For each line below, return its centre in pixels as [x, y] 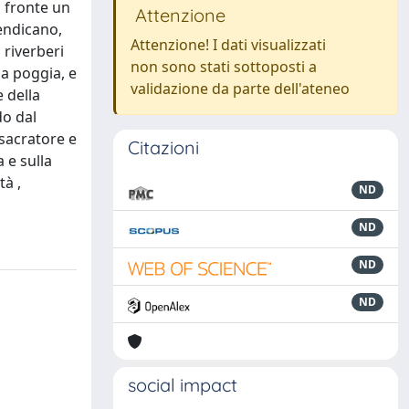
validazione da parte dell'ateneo [240, 89]
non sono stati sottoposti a [224, 67]
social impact [183, 385]
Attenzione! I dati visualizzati [228, 45]
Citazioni [163, 147]
